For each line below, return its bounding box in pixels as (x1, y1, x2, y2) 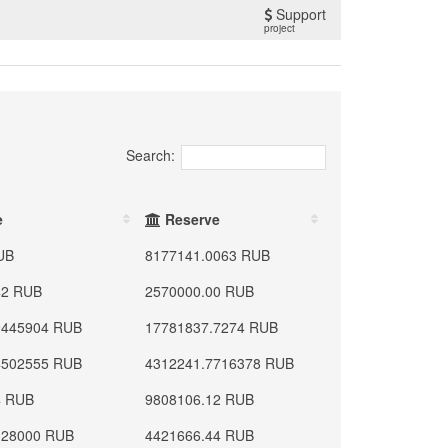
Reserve (161, 209, 221, 229)
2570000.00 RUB (145, 281, 255, 301)
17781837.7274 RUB (145, 317, 279, 337)
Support (272, 4, 326, 24)
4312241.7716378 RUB (145, 353, 295, 373)
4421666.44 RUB (145, 425, 255, 445)
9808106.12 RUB (145, 389, 255, 409)
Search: (125, 145, 175, 166)
